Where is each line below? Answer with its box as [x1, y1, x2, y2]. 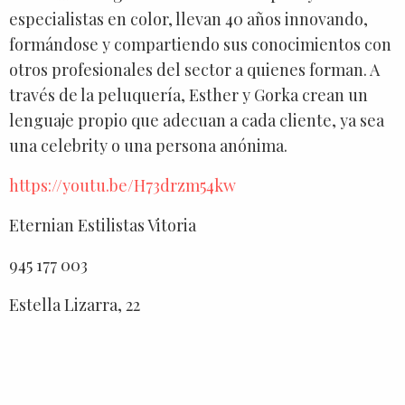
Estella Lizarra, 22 [9, 293, 140, 316]
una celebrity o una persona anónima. [9, 134, 287, 156]
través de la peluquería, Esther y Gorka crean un [9, 83, 368, 106]
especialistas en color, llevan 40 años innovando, [9, 7, 368, 30]
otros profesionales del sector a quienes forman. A [9, 58, 380, 80]
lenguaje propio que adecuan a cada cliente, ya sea [9, 108, 384, 131]
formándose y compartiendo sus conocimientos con [9, 33, 391, 55]
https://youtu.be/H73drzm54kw [9, 174, 236, 196]
